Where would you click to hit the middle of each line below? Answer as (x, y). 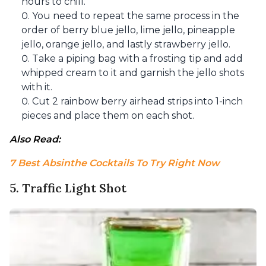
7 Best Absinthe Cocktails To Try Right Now (115, 163)
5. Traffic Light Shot (68, 188)
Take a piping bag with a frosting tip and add (137, 58)
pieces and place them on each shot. (108, 115)
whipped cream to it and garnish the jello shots (133, 73)
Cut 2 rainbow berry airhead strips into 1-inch (137, 101)
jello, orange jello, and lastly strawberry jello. (126, 44)
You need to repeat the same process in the (136, 16)
